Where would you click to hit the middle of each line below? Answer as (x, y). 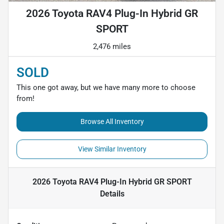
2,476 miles (112, 46)
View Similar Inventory (112, 149)
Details (112, 193)
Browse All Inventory (112, 121)
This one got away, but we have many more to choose (106, 87)
